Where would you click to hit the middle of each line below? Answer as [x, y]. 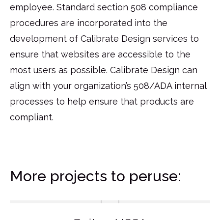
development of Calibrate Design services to [104, 38]
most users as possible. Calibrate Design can [104, 70]
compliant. [32, 117]
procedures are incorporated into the [89, 23]
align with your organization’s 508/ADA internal [108, 85]
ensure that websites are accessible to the [100, 54]
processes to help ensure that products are [102, 101]
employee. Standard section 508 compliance [104, 7]
